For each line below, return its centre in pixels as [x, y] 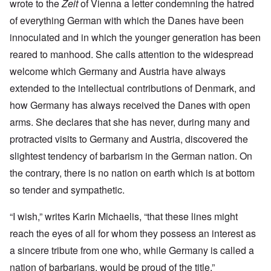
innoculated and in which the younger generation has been [135, 38]
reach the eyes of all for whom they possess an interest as [133, 233]
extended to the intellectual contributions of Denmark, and [132, 88]
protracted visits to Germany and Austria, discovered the [129, 139]
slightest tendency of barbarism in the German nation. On [131, 156]
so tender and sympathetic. [67, 190]
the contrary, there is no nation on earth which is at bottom [132, 173]
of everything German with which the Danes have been [127, 21]
